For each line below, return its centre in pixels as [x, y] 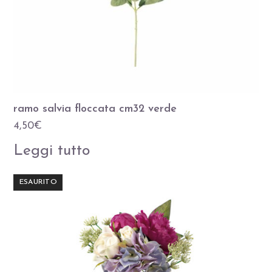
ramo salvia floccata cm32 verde [95, 109]
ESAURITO [38, 182]
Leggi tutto [52, 151]
